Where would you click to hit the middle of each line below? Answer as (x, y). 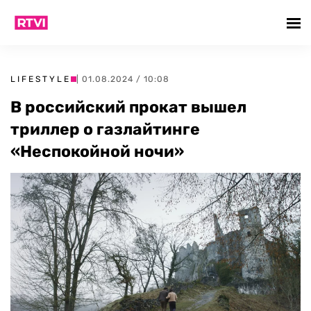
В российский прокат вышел (128, 107)
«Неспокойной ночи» (97, 151)
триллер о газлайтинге (105, 129)
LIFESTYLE (41, 79)
